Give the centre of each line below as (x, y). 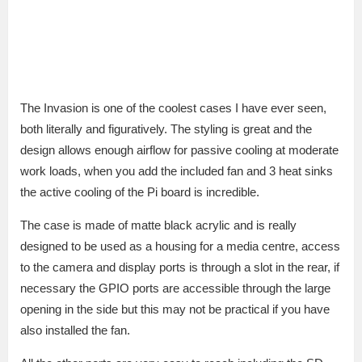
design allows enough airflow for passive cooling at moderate (179, 150)
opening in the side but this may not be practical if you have (175, 309)
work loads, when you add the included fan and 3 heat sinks (177, 171)
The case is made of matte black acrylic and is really (158, 225)
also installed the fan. (75, 330)
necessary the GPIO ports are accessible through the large (175, 288)
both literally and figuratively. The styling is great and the (166, 129)
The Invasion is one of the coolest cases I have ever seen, (173, 108)
